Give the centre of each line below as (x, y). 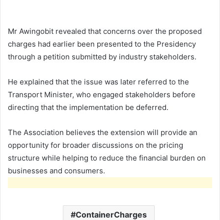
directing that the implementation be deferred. (88, 107)
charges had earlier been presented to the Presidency (102, 44)
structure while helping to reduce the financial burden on (107, 158)
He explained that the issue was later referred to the (98, 82)
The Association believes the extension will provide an (103, 132)
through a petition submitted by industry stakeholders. (102, 56)
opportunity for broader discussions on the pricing (96, 145)
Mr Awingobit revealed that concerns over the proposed (105, 31)
